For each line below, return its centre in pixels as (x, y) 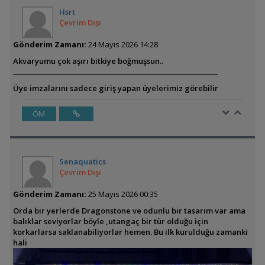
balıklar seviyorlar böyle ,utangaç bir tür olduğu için (110, 222)
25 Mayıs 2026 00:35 (122, 194)
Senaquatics (82, 162)
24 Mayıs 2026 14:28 (122, 45)
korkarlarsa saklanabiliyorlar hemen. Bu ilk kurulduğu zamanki (130, 232)
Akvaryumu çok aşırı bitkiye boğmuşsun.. (88, 61)
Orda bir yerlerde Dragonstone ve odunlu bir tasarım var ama (129, 211)
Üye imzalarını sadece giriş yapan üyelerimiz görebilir (115, 88)
